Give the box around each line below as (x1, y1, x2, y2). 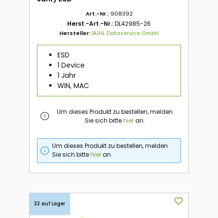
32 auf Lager (34, 200, 65, 207)
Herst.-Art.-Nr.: (67, 19, 115, 28)
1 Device (57, 60, 85, 71)
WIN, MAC (57, 81, 89, 91)
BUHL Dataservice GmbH (92, 29, 159, 37)
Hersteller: (59, 29, 92, 37)
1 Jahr (57, 71, 76, 81)
